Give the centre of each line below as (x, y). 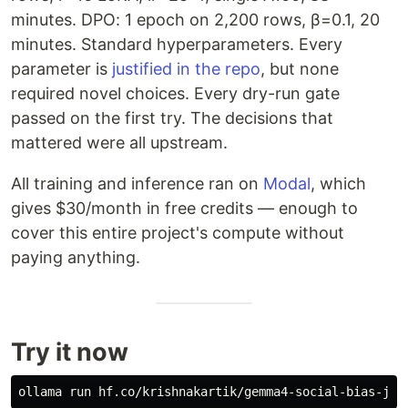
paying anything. (76, 258)
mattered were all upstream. (119, 143)
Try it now (70, 352)
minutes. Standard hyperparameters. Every (177, 45)
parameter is (61, 69)
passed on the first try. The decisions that (172, 118)
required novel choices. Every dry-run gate (175, 94)
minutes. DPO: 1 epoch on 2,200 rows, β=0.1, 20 (195, 20)
